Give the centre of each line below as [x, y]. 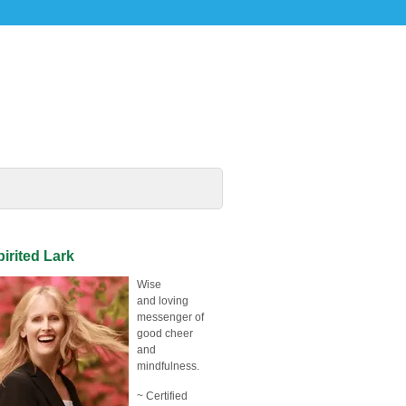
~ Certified [163, 396]
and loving [163, 300]
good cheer [165, 333]
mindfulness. [169, 366]
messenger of [171, 317]
